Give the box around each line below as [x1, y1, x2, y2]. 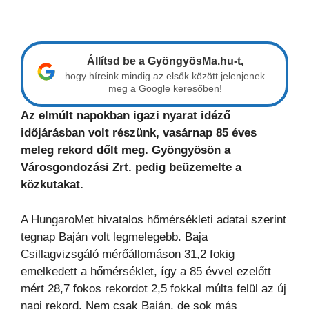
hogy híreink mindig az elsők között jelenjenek [65, 70, 265, 82]
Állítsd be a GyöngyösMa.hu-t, [86, 55, 243, 68]
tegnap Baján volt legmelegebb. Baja [21, 230, 208, 243]
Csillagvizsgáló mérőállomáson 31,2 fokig [21, 247, 235, 261]
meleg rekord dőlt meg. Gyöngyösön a [21, 143, 230, 157]
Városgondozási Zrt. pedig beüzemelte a [21, 161, 241, 175]
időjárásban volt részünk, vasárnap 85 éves [21, 126, 257, 140]
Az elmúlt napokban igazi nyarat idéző [21, 109, 230, 123]
